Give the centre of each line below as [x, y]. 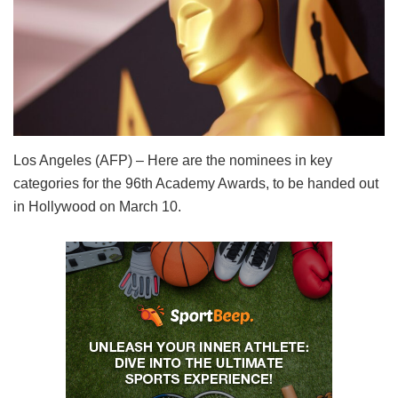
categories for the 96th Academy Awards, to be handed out [196, 183]
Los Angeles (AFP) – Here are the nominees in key [173, 160]
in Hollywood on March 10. [97, 206]
